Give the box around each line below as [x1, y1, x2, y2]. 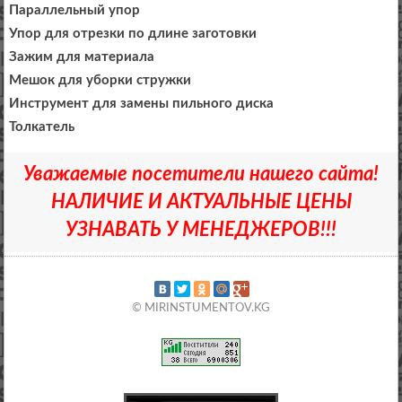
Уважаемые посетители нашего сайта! [23, 164, 379, 185]
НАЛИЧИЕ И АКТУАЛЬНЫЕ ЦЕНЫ [50, 192, 352, 213]
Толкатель [9, 120, 75, 135]
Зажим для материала [9, 50, 155, 65]
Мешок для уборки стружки [9, 74, 192, 88]
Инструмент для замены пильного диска [9, 97, 275, 111]
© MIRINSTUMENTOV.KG [132, 302, 270, 315]
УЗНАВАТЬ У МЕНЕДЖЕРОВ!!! [66, 220, 336, 240]
